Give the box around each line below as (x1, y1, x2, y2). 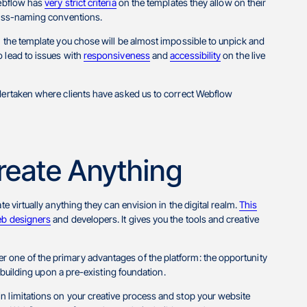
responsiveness (83, 49, 150, 61)
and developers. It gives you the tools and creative (51, 212, 259, 225)
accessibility (170, 49, 221, 61)
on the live (221, 49, 266, 61)
